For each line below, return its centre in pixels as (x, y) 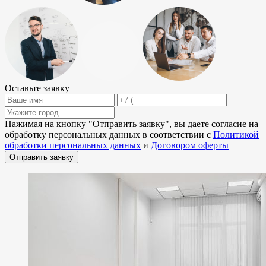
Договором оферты (190, 145)
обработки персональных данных (73, 145)
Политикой (236, 135)
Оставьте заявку (37, 88)
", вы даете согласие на (212, 124)
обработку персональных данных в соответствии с (109, 135)
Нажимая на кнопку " (49, 124)
